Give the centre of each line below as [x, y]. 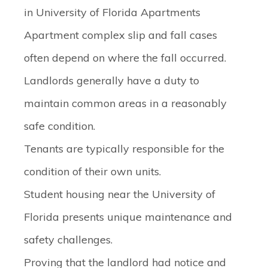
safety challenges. [68, 240]
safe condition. [60, 126]
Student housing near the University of [120, 194]
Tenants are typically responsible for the [124, 149]
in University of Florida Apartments [112, 12]
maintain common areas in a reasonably [125, 103]
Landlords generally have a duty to [112, 80]
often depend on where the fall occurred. [125, 58]
